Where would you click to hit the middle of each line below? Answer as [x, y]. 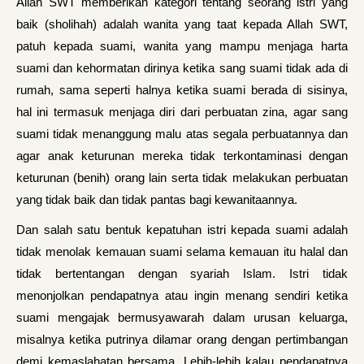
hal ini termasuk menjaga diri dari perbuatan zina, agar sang [182, 112]
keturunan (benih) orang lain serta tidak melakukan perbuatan [182, 178]
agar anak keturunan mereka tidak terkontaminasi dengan [182, 156]
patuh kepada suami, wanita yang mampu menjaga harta [182, 46]
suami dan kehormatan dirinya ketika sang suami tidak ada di [182, 68]
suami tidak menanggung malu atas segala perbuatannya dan [182, 134]
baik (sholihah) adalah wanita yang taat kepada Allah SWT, [182, 24]
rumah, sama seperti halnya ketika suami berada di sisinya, [182, 90]
